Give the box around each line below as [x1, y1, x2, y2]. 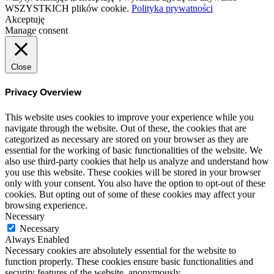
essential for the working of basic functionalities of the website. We [5, 144, 262, 155]
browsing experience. [5, 199, 87, 210]
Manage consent [5, 25, 68, 35]
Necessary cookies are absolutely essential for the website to [5, 245, 236, 256]
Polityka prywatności [131, 3, 213, 13]
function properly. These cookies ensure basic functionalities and [5, 256, 253, 267]
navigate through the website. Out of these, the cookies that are [5, 122, 246, 133]
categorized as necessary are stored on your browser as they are [5, 133, 248, 144]
